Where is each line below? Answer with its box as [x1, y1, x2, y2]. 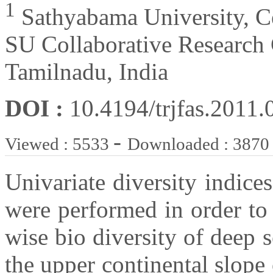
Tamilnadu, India [5, 58, 168, 85]
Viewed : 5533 [5, 134, 113, 154]
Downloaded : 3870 [127, 134, 269, 154]
